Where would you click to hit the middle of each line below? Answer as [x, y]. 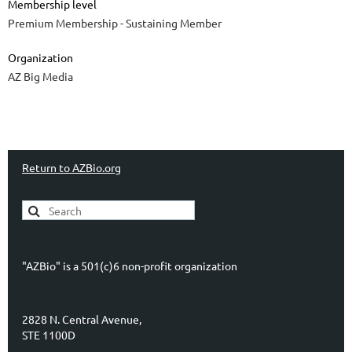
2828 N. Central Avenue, [82, 319]
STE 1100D [49, 335]
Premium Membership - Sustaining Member [115, 23]
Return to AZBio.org [71, 168]
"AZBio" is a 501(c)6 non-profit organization [131, 266]
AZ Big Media [40, 77]
